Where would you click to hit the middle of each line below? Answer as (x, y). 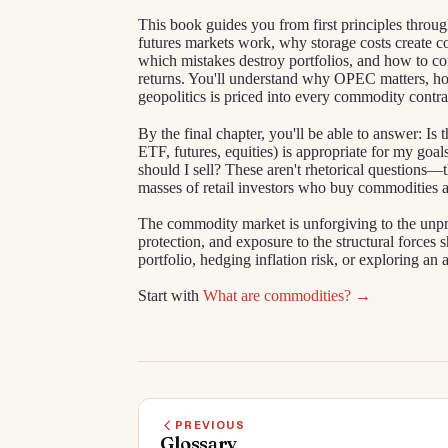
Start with (170, 296)
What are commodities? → (287, 296)
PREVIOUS (210, 425)
